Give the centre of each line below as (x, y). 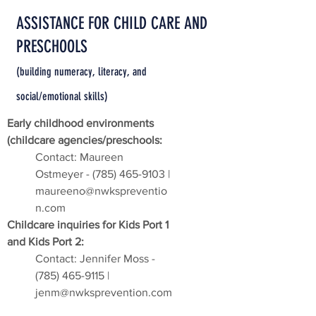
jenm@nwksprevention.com (104, 292)
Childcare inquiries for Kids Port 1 (88, 225)
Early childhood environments (80, 123)
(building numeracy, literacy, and (81, 72)
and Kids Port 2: (45, 242)
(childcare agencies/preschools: (85, 140)
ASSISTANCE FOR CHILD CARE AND (112, 23)
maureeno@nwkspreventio (101, 191)
